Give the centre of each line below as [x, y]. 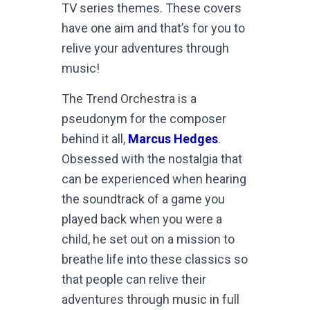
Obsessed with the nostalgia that [152, 159]
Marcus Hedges [173, 139]
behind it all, [95, 139]
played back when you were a [142, 219]
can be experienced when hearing [154, 179]
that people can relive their [134, 279]
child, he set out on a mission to [148, 239]
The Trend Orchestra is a [129, 99]
